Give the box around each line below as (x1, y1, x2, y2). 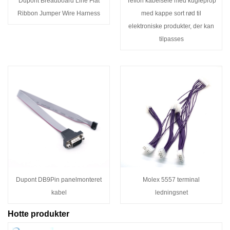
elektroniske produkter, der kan (128, 22, 214, 30)
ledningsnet (155, 188, 188, 196)
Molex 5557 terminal (143, 176, 200, 183)
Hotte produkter (8, 209, 69, 219)
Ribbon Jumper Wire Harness (17, 9, 100, 17)
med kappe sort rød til (141, 9, 201, 17)
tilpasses (159, 35, 184, 43)
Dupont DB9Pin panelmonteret (16, 176, 102, 183)
